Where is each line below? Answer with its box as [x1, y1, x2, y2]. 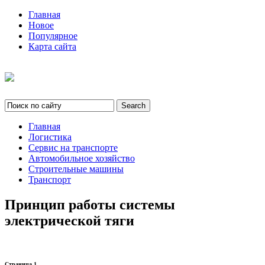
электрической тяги [5, 212, 134, 228]
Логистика [28, 131, 72, 142]
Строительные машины [28, 163, 124, 174]
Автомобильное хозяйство [28, 153, 135, 163]
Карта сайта [28, 41, 76, 51]
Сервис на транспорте [28, 142, 118, 153]
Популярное [28, 31, 77, 41]
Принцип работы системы [5, 196, 175, 212]
